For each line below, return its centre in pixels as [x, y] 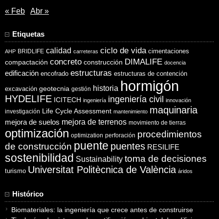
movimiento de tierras [157, 123]
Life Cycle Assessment [77, 111]
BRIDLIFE [31, 51]
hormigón [150, 86]
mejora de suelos [32, 122]
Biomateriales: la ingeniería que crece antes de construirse [102, 209]
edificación [22, 73]
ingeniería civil [136, 99]
